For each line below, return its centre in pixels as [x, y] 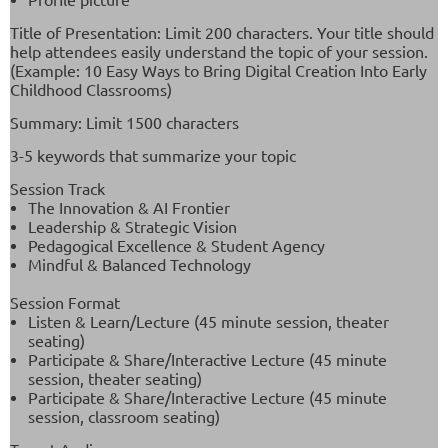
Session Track [57, 187]
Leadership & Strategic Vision [132, 225]
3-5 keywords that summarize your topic [153, 154]
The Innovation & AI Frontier [129, 206]
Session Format [65, 301]
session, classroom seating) [124, 415]
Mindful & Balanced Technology [139, 263]
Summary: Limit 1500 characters [124, 121]
